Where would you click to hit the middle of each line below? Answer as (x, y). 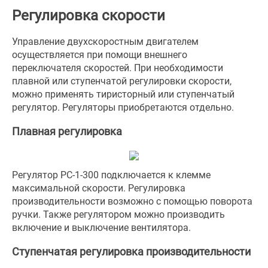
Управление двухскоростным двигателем (105, 42)
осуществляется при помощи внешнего (100, 55)
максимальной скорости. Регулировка (99, 188)
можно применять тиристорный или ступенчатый (123, 94)
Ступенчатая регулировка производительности (131, 252)
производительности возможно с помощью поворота (132, 201)
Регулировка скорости (89, 16)
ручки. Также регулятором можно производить (118, 214)
